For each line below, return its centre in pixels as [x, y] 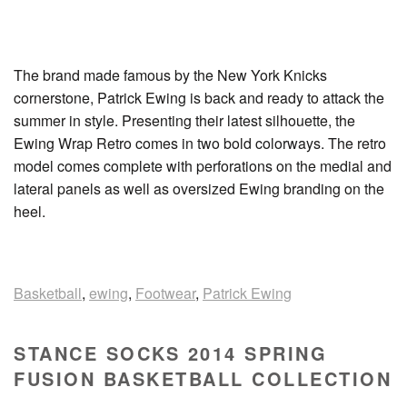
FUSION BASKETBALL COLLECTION [203, 379]
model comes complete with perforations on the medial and [203, 166]
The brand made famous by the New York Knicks [170, 75]
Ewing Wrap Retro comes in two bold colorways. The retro [200, 144]
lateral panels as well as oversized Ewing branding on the [199, 189]
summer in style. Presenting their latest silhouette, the [184, 121]
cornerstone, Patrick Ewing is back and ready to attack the [199, 98]
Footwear [165, 293]
